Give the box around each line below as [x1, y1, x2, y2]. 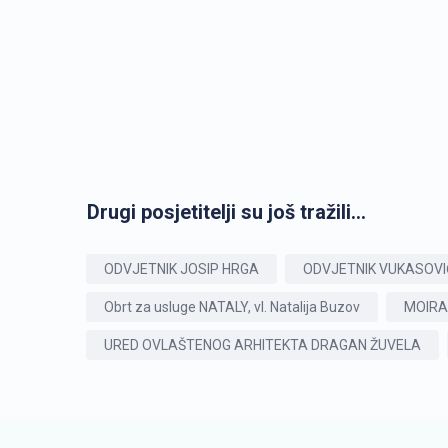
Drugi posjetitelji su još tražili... [87, 200, 366, 224]
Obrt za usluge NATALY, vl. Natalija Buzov [104, 299, 360, 315]
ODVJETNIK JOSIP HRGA [104, 261, 259, 277]
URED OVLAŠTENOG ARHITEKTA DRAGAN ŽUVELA [104, 337, 421, 353]
